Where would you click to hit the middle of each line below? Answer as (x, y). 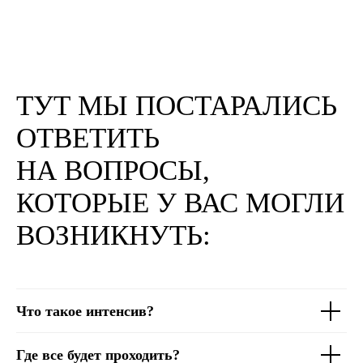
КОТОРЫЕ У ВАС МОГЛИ (180, 203)
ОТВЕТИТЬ (88, 139)
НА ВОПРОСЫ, (113, 171)
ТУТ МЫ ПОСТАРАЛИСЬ (177, 106)
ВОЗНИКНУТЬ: (113, 236)
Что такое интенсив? (85, 312)
